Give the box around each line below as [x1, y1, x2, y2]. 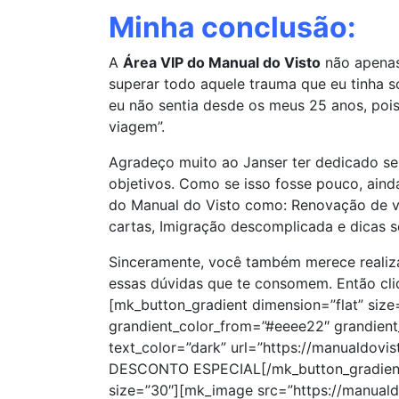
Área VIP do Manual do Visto [123, 53, 321, 71]
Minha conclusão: [109, 9, 356, 45]
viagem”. [109, 117, 165, 135]
